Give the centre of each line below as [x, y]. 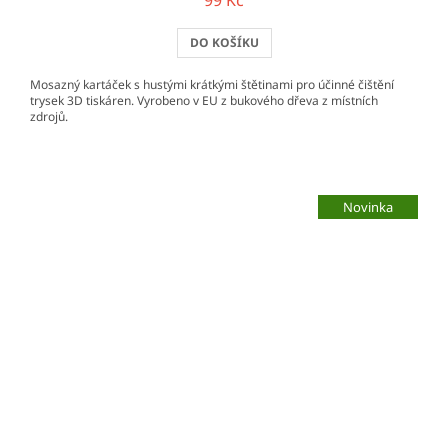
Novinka [368, 206]
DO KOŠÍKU [224, 43]
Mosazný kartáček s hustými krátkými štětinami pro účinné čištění [212, 85]
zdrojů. [49, 117]
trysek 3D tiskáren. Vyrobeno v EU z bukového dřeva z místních [204, 101]
